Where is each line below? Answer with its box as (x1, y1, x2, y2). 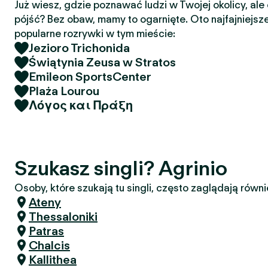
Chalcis (29, 238, 70, 252)
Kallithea (29, 252, 77, 267)
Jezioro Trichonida (29, 41, 130, 55)
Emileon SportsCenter (29, 69, 151, 84)
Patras (29, 224, 64, 238)
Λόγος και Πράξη (29, 98, 133, 112)
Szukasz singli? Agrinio (14, 156, 227, 180)
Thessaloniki (29, 209, 98, 224)
